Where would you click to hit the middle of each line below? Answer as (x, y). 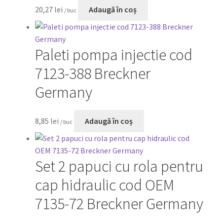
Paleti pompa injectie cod (113, 55)
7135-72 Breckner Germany (119, 204)
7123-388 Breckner (92, 74)
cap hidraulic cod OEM (104, 185)
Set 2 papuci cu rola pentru (119, 166)
